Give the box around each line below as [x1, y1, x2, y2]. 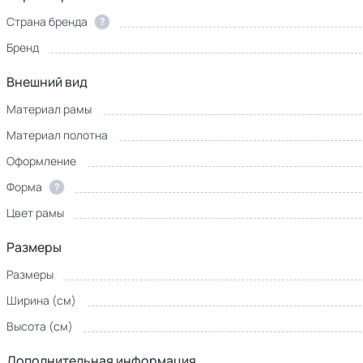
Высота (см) [6, 318, 73, 334]
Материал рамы [6, 101, 92, 117]
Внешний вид [6, 73, 88, 91]
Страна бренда [6, 14, 88, 29]
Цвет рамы [6, 205, 64, 220]
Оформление [6, 153, 76, 169]
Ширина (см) [6, 293, 76, 308]
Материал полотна [6, 127, 108, 143]
